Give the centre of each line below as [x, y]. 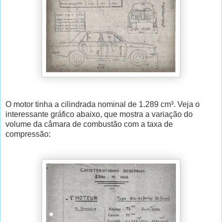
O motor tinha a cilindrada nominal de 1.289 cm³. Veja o [103, 105]
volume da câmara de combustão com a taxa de [89, 124]
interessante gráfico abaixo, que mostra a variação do [99, 114]
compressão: [28, 134]
